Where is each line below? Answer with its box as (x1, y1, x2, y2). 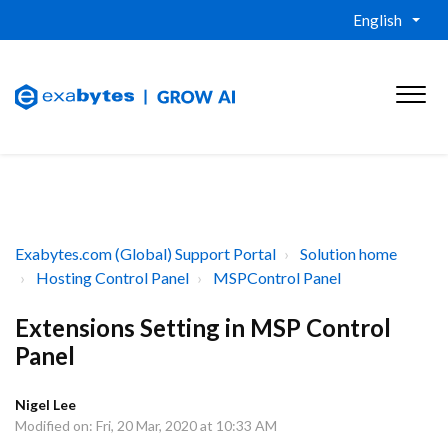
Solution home (300, 244, 397, 263)
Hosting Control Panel (36, 268, 189, 287)
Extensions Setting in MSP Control (15, 313, 391, 342)
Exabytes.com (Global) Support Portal (15, 244, 276, 263)
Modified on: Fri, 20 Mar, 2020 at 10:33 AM (15, 417, 277, 434)
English (353, 11, 402, 29)
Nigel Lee (15, 396, 76, 413)
